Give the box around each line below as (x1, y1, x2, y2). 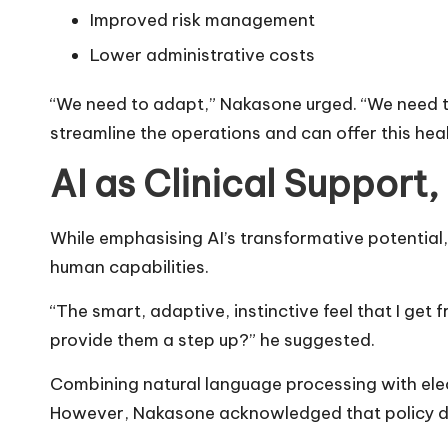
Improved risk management (90, 8, 315, 31)
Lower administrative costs (90, 44, 315, 67)
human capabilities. (50, 256, 209, 279)
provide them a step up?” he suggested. (50, 329, 375, 352)
